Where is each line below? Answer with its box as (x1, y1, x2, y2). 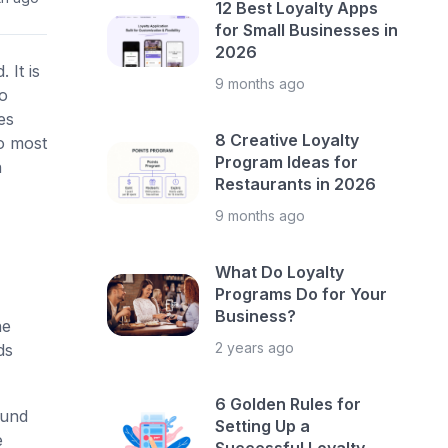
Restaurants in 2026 (215, 174, 377, 194)
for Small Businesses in (215, 20, 399, 40)
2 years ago (215, 339, 295, 356)
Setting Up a (215, 416, 311, 436)
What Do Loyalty (215, 262, 345, 282)
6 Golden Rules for (215, 394, 362, 414)
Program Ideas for (215, 152, 359, 172)
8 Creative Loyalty (215, 130, 360, 150)
